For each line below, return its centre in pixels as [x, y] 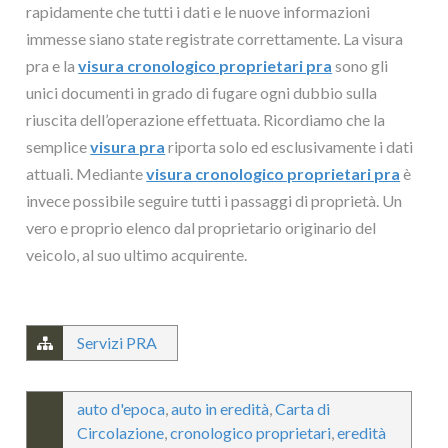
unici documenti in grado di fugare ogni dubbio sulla [202, 92]
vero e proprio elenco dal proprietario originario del [201, 227]
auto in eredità [220, 408]
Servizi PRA [117, 342]
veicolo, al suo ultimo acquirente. [137, 254]
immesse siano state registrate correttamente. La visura [215, 38]
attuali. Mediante [86, 173]
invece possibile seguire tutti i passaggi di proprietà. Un [214, 200]
